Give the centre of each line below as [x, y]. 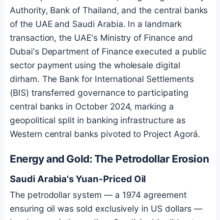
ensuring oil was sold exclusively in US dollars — [106, 208]
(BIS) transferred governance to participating [99, 93]
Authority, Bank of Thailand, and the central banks [109, 10]
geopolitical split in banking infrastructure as [98, 120]
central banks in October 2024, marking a [92, 107]
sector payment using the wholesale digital [95, 65]
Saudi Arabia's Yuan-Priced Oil [78, 179]
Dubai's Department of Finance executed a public [108, 52]
